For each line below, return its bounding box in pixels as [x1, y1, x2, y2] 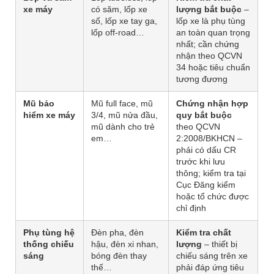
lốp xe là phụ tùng [176, 16, 245, 26]
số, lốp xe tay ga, [91, 16, 157, 26]
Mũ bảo [23, 98, 54, 109]
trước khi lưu [176, 157, 225, 167]
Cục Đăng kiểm [176, 180, 235, 190]
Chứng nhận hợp [176, 98, 248, 109]
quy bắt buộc [176, 110, 232, 120]
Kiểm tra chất [176, 228, 231, 238]
